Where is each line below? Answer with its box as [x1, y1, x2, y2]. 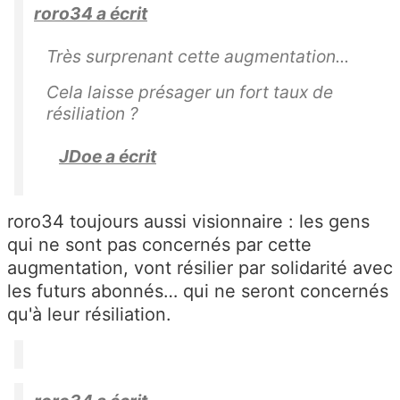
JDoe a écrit [59, 146, 156, 168]
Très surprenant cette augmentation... [46, 46, 349, 68]
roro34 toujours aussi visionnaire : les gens [7, 211, 370, 233]
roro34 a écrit [34, 3, 147, 25]
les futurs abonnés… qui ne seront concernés [7, 280, 388, 303]
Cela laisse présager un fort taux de [46, 81, 333, 104]
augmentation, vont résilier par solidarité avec [7, 257, 393, 279]
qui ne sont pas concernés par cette [7, 234, 312, 256]
